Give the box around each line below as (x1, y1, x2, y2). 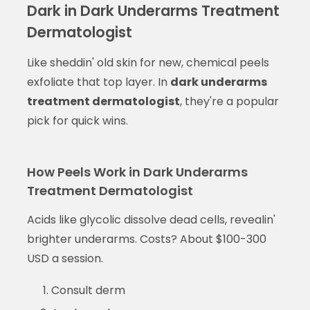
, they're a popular (179, 93, 279, 109)
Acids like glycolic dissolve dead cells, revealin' (26, 211, 275, 228)
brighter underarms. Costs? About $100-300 (26, 230, 266, 247)
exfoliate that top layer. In (26, 73, 170, 90)
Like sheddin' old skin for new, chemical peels (26, 54, 269, 71)
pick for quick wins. (26, 112, 128, 129)
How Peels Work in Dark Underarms (26, 163, 248, 181)
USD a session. (26, 250, 103, 266)
